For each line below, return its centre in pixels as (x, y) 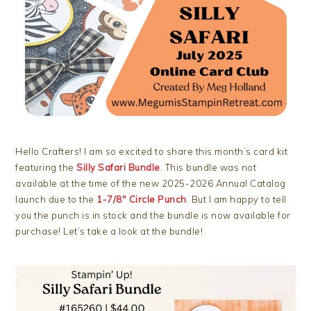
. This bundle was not (208, 167)
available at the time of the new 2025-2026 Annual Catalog (151, 183)
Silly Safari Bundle (118, 167)
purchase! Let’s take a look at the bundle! (109, 231)
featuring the (46, 167)
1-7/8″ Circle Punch (142, 199)
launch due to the (56, 199)
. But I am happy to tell (236, 199)
